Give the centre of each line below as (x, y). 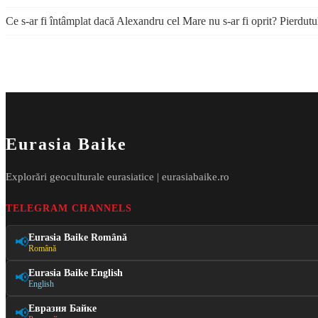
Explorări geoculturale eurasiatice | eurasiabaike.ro (117, 176)
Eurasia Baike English (76, 272)
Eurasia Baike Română (78, 237)
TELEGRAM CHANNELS (69, 208)
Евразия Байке (62, 308)
